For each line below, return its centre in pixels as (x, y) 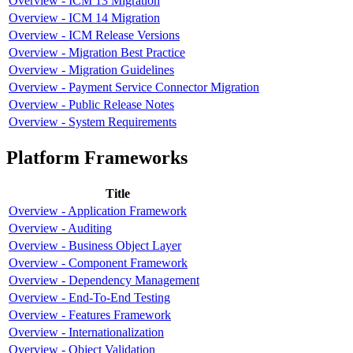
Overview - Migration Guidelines (91, 70)
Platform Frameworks (97, 158)
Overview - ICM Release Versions (94, 35)
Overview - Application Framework (98, 211)
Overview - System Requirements (93, 122)
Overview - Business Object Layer (95, 246)
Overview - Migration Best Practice (97, 53)
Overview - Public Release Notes (91, 105)
